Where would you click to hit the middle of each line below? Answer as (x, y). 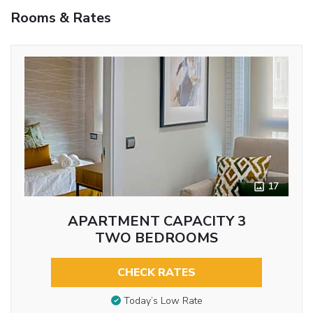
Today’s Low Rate (163, 301)
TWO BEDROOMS (156, 238)
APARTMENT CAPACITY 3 (156, 221)
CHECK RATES (156, 272)
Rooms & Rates (61, 17)
